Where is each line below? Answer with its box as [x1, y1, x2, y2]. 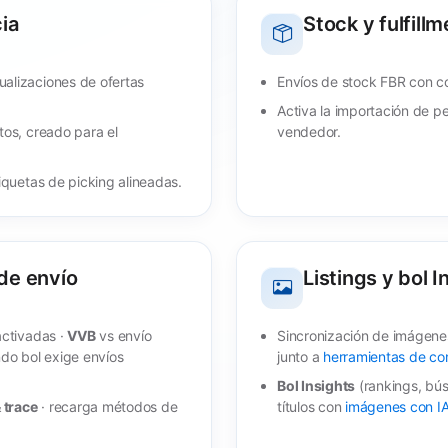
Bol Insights [277, 376, 356, 394]
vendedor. [277, 122, 341, 140]
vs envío [95, 326, 152, 344]
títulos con [277, 397, 346, 415]
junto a [277, 347, 324, 365]
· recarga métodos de [37, 397, 178, 415]
